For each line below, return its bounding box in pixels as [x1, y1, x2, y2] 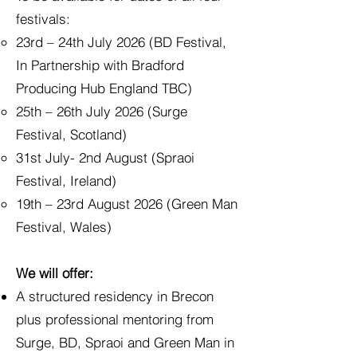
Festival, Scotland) [16, 126, 127, 143]
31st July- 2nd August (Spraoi [16, 149, 194, 166]
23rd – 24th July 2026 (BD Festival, [16, 33, 226, 50]
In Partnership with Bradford [16, 57, 184, 73]
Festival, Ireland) [16, 172, 116, 189]
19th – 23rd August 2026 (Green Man [16, 195, 237, 212]
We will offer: [16, 265, 93, 281]
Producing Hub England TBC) [16, 80, 192, 96]
